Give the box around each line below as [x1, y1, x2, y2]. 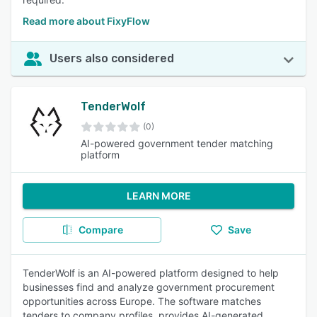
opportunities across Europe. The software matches [23, 295, 261, 307]
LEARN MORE [126, 190, 191, 202]
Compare [78, 224, 123, 236]
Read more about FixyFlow [23, 15, 150, 27]
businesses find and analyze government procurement [23, 281, 275, 293]
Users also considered [50, 52, 174, 65]
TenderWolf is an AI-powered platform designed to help [23, 267, 279, 279]
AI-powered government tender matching [80, 137, 273, 149]
